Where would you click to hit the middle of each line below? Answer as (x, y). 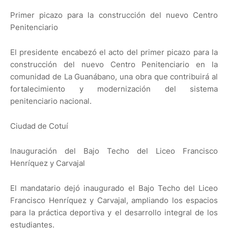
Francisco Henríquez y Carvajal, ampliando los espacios (114, 201)
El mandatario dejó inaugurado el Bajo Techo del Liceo (114, 188)
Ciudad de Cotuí (39, 126)
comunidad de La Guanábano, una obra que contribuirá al (114, 77)
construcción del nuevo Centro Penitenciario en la (114, 65)
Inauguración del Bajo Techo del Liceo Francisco (114, 151)
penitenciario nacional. (51, 101)
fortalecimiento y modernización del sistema (114, 89)
